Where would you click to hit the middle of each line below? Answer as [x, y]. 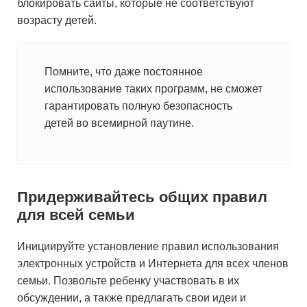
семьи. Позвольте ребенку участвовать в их [128, 281]
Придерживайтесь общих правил [142, 197]
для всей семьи [76, 215]
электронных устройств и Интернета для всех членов [153, 263]
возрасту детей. [58, 20]
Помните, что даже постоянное [124, 72]
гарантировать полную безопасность [138, 106]
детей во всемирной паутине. [119, 123]
